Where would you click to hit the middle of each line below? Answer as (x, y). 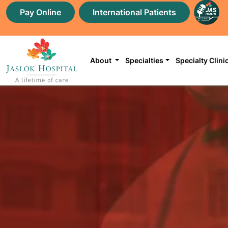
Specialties (145, 60)
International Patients (134, 12)
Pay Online (40, 12)
